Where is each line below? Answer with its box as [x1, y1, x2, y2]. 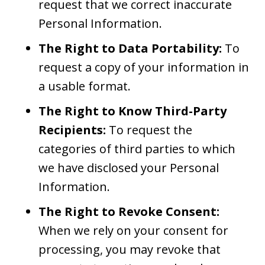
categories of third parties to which [38, 140, 235, 157]
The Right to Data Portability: [38, 40, 222, 56]
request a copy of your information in [38, 59, 249, 75]
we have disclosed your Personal [38, 159, 219, 176]
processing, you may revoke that [38, 241, 221, 257]
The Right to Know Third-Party [38, 102, 227, 119]
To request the [106, 121, 192, 138]
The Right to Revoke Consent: [38, 203, 219, 219]
